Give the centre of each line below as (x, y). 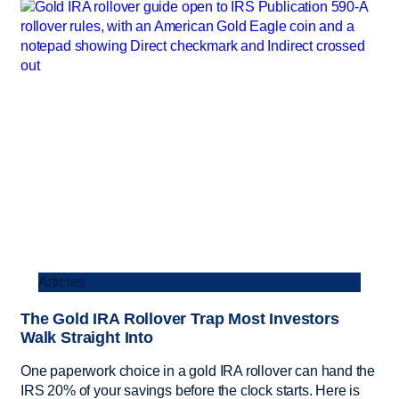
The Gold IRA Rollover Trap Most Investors (180, 318)
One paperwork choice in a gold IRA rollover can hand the (198, 370)
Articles (61, 281)
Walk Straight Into (87, 337)
